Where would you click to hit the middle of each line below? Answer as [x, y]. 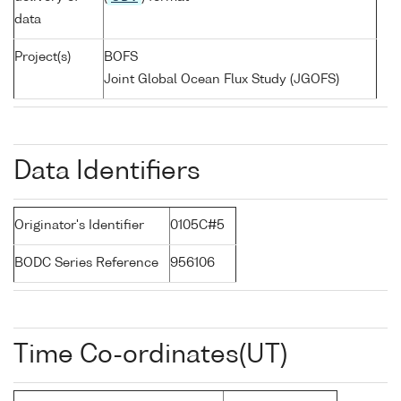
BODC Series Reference [86, 264]
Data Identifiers [107, 172]
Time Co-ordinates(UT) [150, 356]
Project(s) [43, 58]
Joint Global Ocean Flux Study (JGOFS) [222, 80]
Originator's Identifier [79, 226]
